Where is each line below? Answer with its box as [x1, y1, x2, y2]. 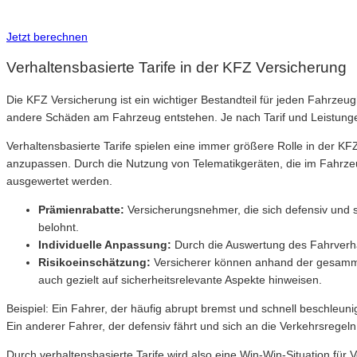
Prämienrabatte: [38, 203, 124, 217]
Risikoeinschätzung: [38, 256, 151, 269]
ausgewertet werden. [6, 175, 112, 188]
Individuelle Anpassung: [38, 238, 171, 252]
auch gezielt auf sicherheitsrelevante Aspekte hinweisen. [38, 273, 322, 287]
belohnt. [38, 221, 79, 234]
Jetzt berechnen [6, 29, 88, 43]
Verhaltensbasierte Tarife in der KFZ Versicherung [6, 59, 347, 76]
